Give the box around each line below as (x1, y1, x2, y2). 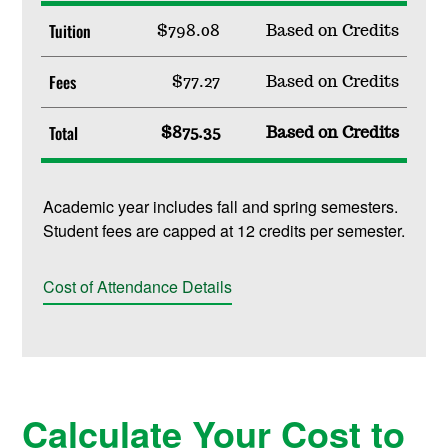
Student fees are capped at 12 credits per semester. (42, 219, 405, 243)
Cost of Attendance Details (42, 275, 232, 299)
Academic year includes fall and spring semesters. (42, 195, 398, 219)
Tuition (48, 19, 91, 44)
